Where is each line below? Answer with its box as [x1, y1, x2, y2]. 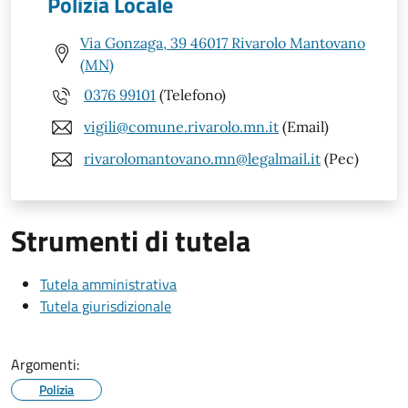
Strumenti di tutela [11, 218, 250, 262]
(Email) [279, 117, 329, 137]
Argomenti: [11, 352, 79, 375]
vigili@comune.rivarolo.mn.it [84, 117, 279, 137]
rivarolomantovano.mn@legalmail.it [84, 149, 321, 168]
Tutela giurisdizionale [40, 294, 171, 317]
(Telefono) [156, 86, 226, 105]
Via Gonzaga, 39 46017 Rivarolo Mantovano [80, 33, 365, 52]
